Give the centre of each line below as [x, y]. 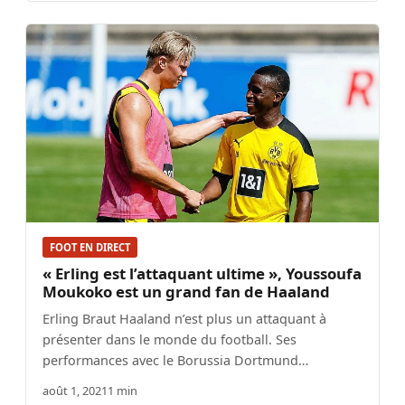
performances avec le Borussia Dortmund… [175, 361]
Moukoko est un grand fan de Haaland [186, 292]
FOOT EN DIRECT [90, 247]
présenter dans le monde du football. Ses [170, 340]
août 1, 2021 [75, 391]
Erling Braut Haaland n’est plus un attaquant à [184, 319]
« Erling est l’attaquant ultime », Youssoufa [202, 274]
